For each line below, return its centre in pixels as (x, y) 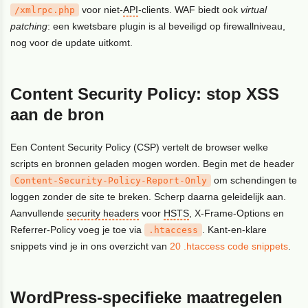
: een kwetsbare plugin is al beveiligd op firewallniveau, (167, 26)
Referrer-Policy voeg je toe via (78, 229)
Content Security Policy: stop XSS (145, 93)
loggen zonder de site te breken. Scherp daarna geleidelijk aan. (148, 196)
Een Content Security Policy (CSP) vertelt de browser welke (140, 147)
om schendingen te (254, 180)
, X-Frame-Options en (237, 213)
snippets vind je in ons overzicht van (90, 246)
